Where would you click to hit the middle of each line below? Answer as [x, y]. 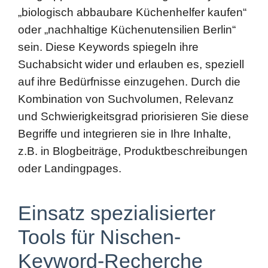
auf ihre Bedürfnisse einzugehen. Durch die [129, 35]
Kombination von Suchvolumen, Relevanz [126, 53]
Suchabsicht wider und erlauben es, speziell [131, 18]
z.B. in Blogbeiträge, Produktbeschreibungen [133, 105]
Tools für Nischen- [99, 191]
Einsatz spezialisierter [117, 167]
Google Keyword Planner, [121, 249]
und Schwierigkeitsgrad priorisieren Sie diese [133, 70]
